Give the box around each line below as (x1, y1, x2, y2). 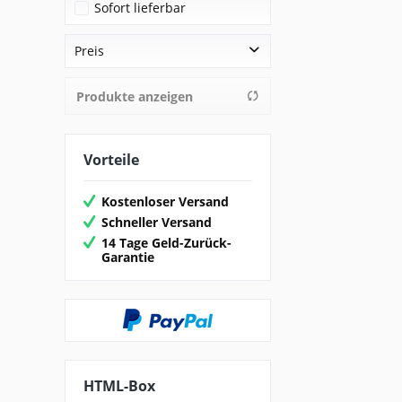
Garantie (101, 249, 154, 267)
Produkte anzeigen (76, 87, 193, 105)
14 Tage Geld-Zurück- (101, 234, 232, 252)
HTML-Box (83, 376, 155, 397)
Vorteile (83, 149, 139, 170)
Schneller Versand (101, 214, 212, 232)
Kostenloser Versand (101, 193, 229, 211)
